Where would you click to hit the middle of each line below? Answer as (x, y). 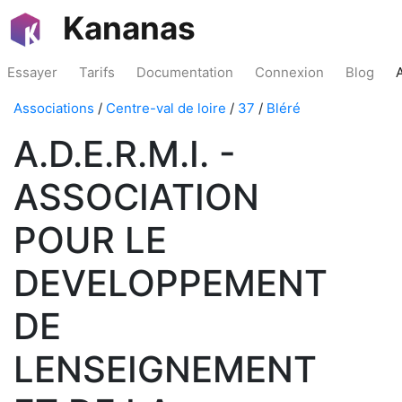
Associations (54, 108)
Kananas (129, 28)
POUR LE (90, 240)
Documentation (185, 72)
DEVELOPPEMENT (170, 283)
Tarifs (97, 72)
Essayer (32, 72)
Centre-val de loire (166, 108)
